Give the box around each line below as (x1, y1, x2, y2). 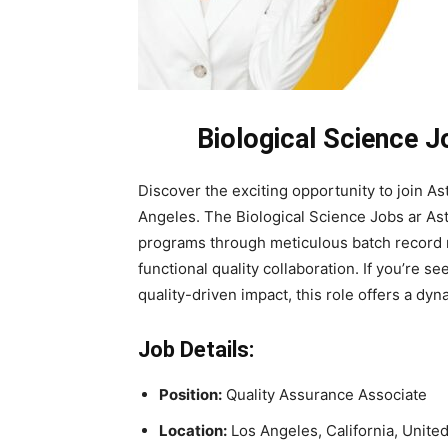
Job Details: (138, 337, 254, 362)
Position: (159, 385, 222, 404)
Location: (159, 421, 227, 440)
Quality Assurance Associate (222, 385, 427, 404)
